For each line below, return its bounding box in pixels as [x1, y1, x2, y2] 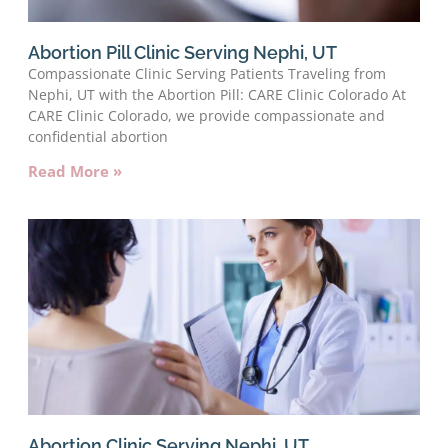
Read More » [28, 160, 122, 181]
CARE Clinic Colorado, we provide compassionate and [28, 105, 385, 125]
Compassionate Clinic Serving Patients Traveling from [28, 63, 386, 83]
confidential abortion [28, 126, 168, 146]
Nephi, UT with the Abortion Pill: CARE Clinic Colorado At [28, 84, 406, 104]
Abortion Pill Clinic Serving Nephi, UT [28, 41, 337, 63]
